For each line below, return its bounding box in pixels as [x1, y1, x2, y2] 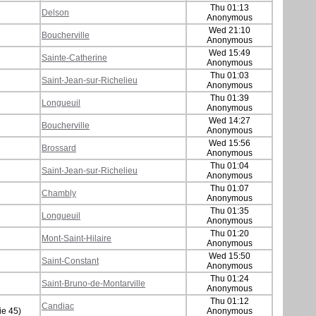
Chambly [42, 188, 76, 198]
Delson [42, 7, 69, 18]
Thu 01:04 [209, 160, 249, 171]
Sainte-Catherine [42, 52, 107, 63]
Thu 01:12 [209, 296, 249, 306]
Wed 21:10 [208, 25, 250, 35]
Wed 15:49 [208, 47, 250, 58]
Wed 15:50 [208, 250, 250, 261]
